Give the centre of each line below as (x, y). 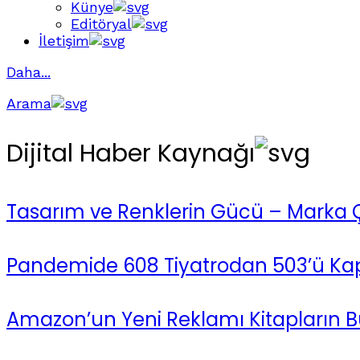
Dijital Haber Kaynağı (131, 153)
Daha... (29, 72)
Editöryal (101, 24)
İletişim (64, 41)
